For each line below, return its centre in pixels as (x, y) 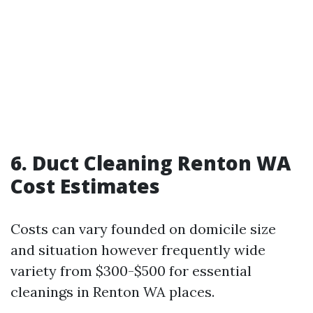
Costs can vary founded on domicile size (143, 228)
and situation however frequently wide (138, 249)
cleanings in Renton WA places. (112, 291)
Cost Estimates (85, 185)
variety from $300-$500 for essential (131, 270)
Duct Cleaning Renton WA (161, 162)
